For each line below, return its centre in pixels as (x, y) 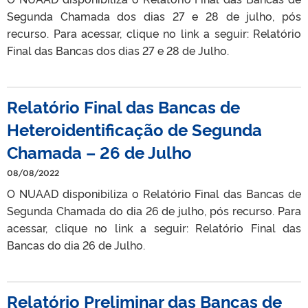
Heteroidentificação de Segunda (134, 129)
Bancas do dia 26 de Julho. (79, 245)
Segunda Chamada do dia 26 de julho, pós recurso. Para (154, 210)
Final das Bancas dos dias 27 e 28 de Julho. (121, 50)
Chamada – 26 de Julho (99, 152)
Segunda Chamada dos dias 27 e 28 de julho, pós (154, 16)
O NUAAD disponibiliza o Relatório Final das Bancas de (154, 193)
